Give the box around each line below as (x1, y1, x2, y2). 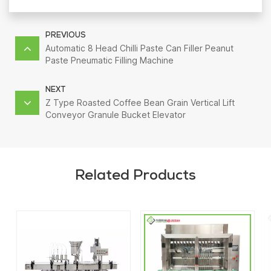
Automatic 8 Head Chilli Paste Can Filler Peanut (45, 42, 233, 53)
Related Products (75, 169, 196, 184)
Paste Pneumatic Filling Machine (45, 54, 174, 65)
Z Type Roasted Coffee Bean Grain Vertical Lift (45, 97, 235, 108)
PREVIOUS (45, 31, 86, 40)
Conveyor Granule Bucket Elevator (45, 109, 186, 120)
